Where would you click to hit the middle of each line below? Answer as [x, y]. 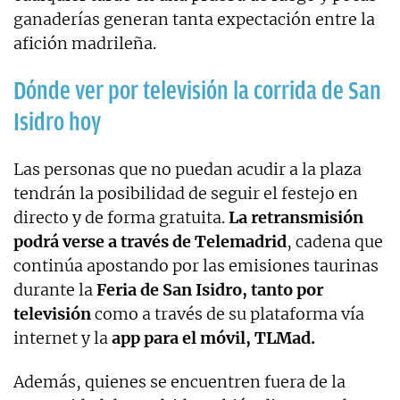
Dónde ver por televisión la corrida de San [197, 90]
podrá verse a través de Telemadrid [150, 241]
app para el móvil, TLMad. [213, 337]
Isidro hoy [57, 121]
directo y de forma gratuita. [121, 217]
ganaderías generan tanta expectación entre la [194, 19]
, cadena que [335, 241]
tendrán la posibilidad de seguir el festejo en [186, 193]
